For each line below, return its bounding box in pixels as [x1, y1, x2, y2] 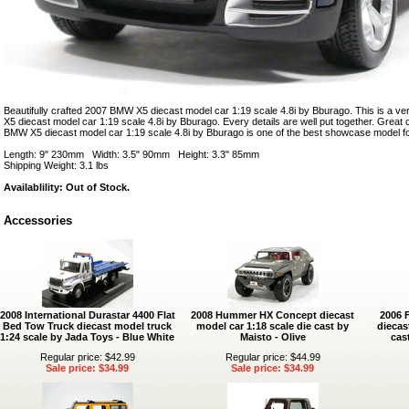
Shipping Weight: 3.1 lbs [4, 160, 109, 171]
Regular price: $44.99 [225, 351, 320, 362]
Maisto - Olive [239, 331, 306, 342]
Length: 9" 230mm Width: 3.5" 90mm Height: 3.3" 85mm [4, 149, 259, 160]
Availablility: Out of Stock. [4, 182, 130, 193]
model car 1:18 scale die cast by [196, 320, 349, 331]
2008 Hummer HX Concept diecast [191, 309, 354, 320]
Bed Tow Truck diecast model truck [3, 320, 172, 331]
